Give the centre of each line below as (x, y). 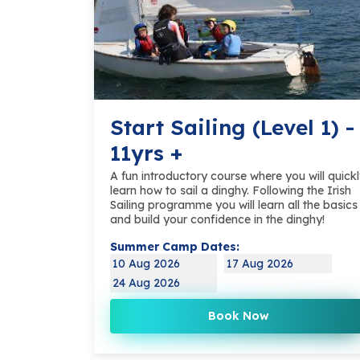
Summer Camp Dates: (175, 247)
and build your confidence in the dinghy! (217, 220)
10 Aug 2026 (146, 264)
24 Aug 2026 (146, 283)
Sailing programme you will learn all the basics (234, 205)
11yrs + (146, 153)
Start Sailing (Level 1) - (232, 128)
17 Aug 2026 (260, 264)
